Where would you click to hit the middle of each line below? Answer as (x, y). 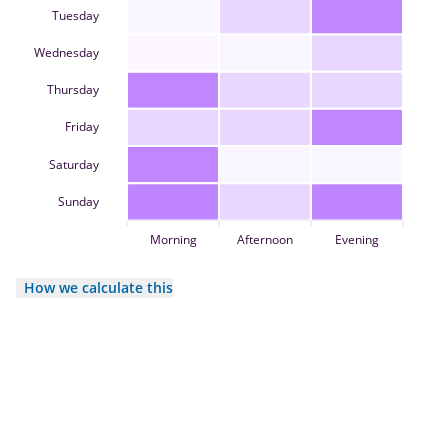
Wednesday (67, 52)
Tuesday (76, 15)
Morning (173, 240)
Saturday (74, 164)
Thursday (73, 89)
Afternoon (265, 240)
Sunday (79, 201)
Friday (82, 127)
